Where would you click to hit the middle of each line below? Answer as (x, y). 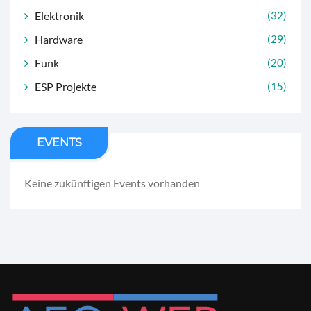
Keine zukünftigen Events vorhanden (112, 183)
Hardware (59, 39)
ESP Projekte (66, 86)
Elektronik (59, 15)
